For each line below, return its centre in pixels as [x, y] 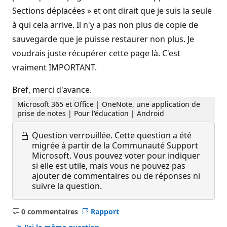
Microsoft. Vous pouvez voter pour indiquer [116, 155]
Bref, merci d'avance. [52, 90]
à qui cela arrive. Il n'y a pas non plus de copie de [105, 25]
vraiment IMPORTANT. [54, 67]
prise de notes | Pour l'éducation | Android [91, 113]
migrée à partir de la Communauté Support [115, 145]
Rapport [105, 211]
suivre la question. [67, 186]
